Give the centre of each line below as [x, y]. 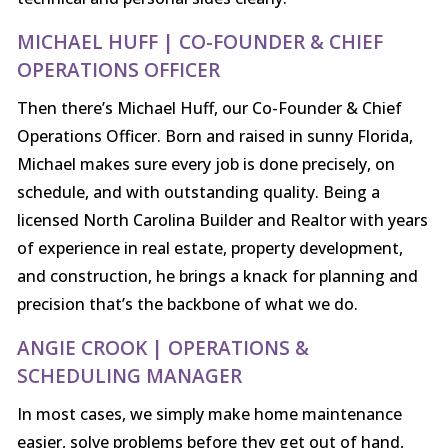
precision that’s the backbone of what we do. [187, 304]
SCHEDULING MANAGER [129, 376]
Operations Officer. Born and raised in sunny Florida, [214, 136]
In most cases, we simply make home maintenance [209, 414]
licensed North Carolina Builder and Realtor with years [222, 220]
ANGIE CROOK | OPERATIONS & [162, 348]
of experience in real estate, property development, [209, 248]
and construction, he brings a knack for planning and [217, 276]
